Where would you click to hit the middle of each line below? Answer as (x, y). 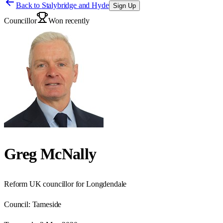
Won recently (69, 21)
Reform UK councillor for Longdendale (65, 184)
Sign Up (124, 6)
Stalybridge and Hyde (75, 5)
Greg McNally (50, 154)
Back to (29, 5)
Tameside (47, 204)
